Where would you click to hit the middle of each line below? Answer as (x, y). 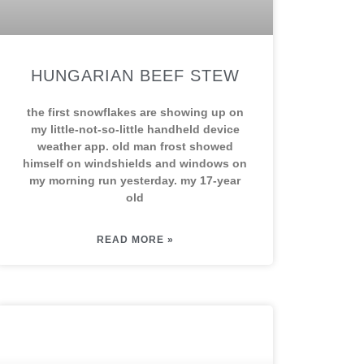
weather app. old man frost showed (135, 146)
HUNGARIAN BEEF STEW (135, 76)
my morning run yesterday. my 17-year (135, 180)
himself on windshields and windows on (135, 163)
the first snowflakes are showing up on (135, 112)
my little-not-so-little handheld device (135, 129)
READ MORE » (135, 240)
